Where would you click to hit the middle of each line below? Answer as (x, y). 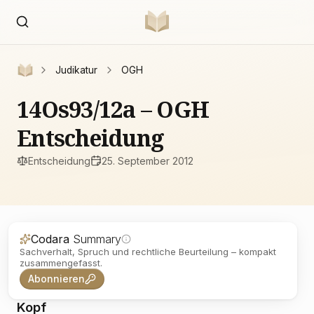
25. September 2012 (148, 161)
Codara (52, 239)
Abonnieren (56, 279)
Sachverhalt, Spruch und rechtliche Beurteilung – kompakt (148, 252)
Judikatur (76, 70)
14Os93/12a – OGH (113, 109)
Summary (97, 239)
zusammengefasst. (61, 263)
